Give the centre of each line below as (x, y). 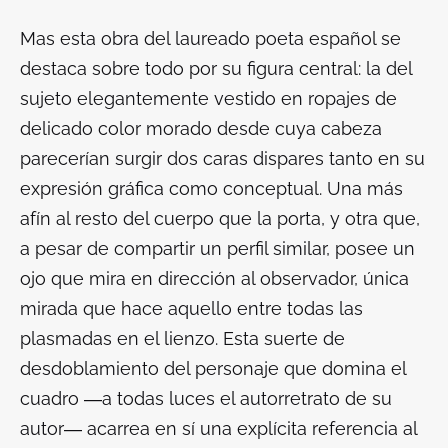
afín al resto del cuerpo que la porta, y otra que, (220, 219)
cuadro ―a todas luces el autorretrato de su (206, 399)
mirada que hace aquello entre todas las (191, 309)
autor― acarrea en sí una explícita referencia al (218, 429)
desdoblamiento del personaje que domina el (213, 369)
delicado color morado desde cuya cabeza (201, 129)
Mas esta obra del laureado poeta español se (210, 39)
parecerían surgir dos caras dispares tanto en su (222, 159)
